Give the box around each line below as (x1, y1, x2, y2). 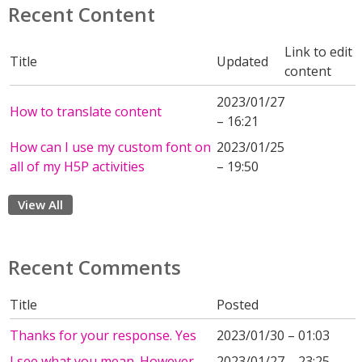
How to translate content (10, 103, 162, 120)
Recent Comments (8, 254, 181, 280)
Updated (217, 53, 268, 70)
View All (18, 196, 63, 213)
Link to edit (284, 43, 352, 61)
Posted (217, 296, 259, 314)
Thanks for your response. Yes (10, 326, 196, 344)
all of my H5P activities (10, 158, 145, 175)
